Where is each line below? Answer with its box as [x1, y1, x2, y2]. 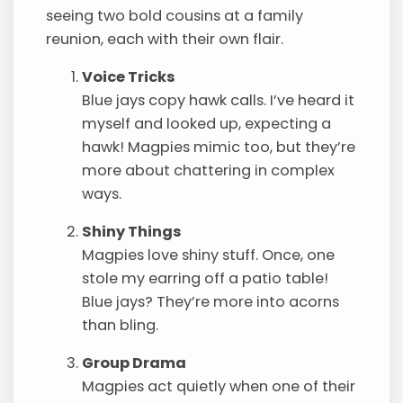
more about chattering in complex [82, 159, 336, 181]
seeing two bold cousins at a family [46, 4, 304, 26]
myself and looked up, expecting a [82, 112, 332, 134]
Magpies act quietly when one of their [82, 375, 356, 397]
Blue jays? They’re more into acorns [82, 291, 340, 312]
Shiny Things [82, 220, 183, 242]
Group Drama [82, 352, 187, 373]
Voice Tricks [82, 66, 176, 87]
